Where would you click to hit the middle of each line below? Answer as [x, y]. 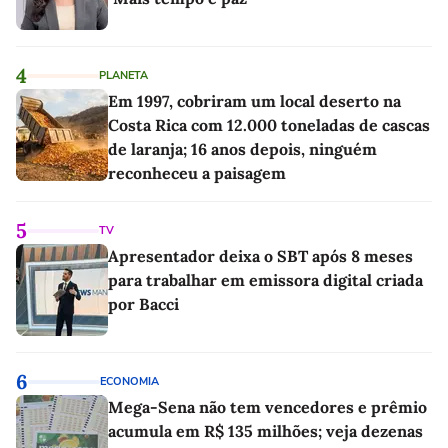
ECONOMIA [129, 381]
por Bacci [143, 303]
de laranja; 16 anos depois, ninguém [242, 148]
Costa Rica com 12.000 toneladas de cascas [269, 124]
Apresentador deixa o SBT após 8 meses [260, 255]
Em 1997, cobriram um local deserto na [254, 100]
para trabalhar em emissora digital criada [265, 279]
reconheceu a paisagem [197, 172]
